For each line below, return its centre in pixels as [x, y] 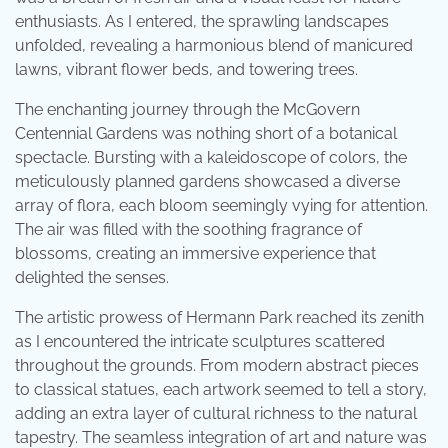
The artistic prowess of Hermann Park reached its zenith [219, 318]
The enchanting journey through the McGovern [187, 110]
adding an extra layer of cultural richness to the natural [216, 414]
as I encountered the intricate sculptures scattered [200, 342]
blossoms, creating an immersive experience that [195, 254]
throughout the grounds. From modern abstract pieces [217, 366]
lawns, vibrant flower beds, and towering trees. [186, 70]
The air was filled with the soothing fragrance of [188, 230]
